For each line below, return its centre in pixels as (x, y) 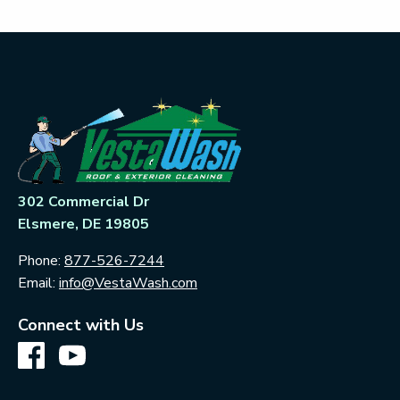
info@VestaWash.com (128, 283)
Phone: (39, 260)
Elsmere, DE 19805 (83, 224)
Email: (37, 283)
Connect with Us (81, 325)
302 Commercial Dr (83, 201)
